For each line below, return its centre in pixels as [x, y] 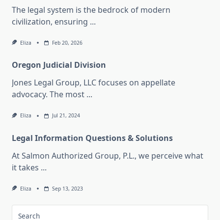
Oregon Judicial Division [59, 65]
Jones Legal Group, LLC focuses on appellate [94, 83]
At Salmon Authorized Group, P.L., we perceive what [108, 155]
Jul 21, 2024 [66, 116]
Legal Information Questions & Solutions [92, 138]
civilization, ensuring [50, 22]
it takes [25, 167]
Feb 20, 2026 [67, 43]
